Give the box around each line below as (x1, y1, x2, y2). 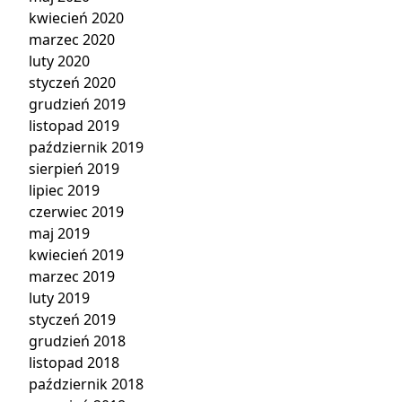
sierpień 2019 (29, 159, 119, 179)
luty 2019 (29, 288, 90, 308)
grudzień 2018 (29, 331, 126, 351)
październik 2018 (29, 374, 144, 394)
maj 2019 (29, 223, 90, 243)
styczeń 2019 (29, 310, 116, 329)
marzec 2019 (29, 267, 115, 286)
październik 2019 (29, 137, 144, 157)
